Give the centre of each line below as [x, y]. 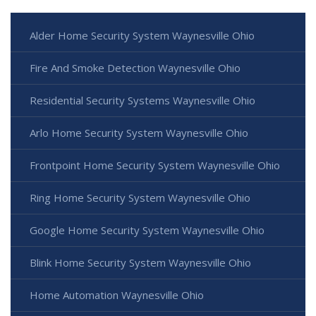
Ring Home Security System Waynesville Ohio [140, 197]
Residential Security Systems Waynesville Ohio [142, 100]
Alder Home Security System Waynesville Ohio [142, 35]
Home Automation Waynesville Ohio [117, 294]
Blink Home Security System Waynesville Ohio [140, 262]
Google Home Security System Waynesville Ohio [147, 230]
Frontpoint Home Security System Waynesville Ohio [155, 165]
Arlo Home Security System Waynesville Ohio [139, 132]
